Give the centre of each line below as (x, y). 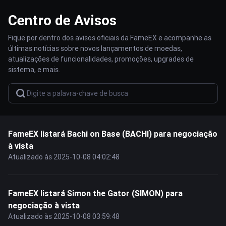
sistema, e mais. (34, 70)
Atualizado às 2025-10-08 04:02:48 (64, 157)
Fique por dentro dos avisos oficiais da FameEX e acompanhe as (110, 38)
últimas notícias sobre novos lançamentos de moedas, (95, 48)
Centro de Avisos (62, 20)
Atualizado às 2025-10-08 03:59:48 (64, 216)
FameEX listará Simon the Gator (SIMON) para (95, 193)
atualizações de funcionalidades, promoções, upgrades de (101, 59)
